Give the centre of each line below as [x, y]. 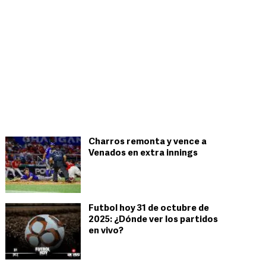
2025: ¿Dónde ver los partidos [153, 220]
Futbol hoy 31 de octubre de [149, 209]
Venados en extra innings [143, 153]
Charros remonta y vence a [148, 142]
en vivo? [106, 231]
